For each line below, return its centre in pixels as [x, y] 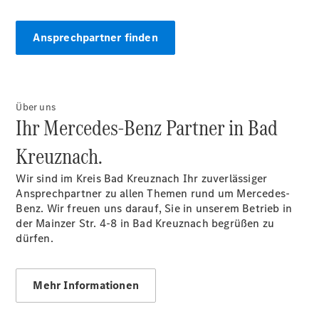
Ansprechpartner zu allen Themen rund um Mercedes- [153, 193]
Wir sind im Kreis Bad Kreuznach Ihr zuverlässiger [142, 178]
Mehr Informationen [86, 285]
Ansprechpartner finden [95, 37]
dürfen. [35, 238]
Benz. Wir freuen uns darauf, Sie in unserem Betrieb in [154, 208]
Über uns [36, 107]
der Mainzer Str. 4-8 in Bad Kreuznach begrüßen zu [145, 223]
